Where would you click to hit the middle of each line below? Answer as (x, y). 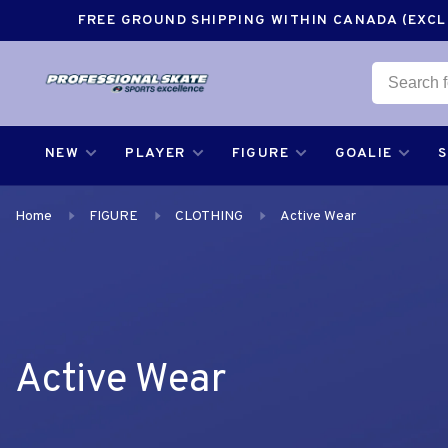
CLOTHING (209, 216)
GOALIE (364, 153)
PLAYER (155, 153)
